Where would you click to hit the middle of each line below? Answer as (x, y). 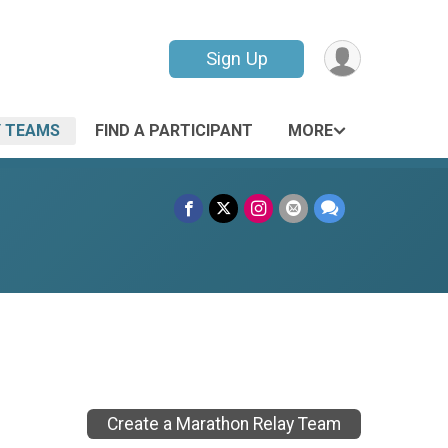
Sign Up (236, 59)
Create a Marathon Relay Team (224, 424)
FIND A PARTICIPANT (174, 130)
